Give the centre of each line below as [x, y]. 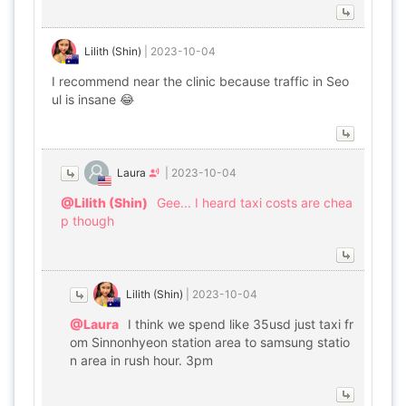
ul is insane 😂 [93, 99]
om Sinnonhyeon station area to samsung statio [210, 342]
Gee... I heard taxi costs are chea [255, 203]
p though [87, 221]
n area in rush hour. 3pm [141, 360]
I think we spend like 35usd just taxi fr [241, 324]
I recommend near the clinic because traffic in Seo [200, 81]
